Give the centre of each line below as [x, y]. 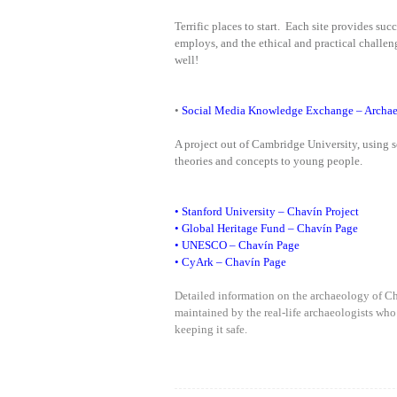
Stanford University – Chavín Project [269, 211]
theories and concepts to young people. [269, 161]
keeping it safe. [211, 329]
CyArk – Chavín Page [234, 262]
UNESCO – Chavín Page [241, 245]
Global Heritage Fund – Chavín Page [270, 228]
